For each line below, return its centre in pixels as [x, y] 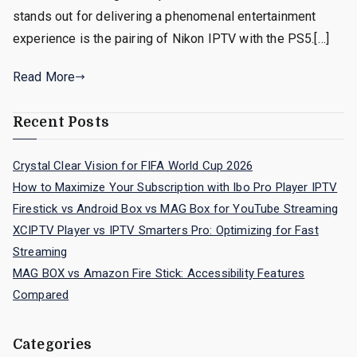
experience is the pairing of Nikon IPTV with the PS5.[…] [171, 38]
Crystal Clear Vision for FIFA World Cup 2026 [133, 165]
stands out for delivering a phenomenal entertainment [165, 16]
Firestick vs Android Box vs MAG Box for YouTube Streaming [176, 208]
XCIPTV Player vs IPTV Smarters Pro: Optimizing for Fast [166, 230]
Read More [44, 76]
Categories [53, 345]
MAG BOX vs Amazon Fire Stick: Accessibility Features [159, 273]
